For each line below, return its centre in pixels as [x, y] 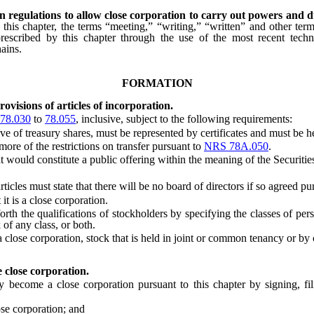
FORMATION [157, 83]
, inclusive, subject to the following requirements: [184, 119]
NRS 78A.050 [236, 146]
